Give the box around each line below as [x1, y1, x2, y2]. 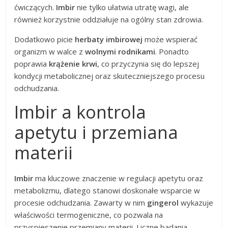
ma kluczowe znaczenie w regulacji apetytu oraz [33, 173, 204, 183]
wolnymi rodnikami [85, 46, 156, 56]
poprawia [14, 58, 49, 69]
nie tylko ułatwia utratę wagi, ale [75, 2, 189, 12]
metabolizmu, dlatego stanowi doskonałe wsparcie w [14, 185, 201, 195]
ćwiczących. [14, 2, 56, 12]
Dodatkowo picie [14, 34, 75, 44]
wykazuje [179, 197, 214, 208]
